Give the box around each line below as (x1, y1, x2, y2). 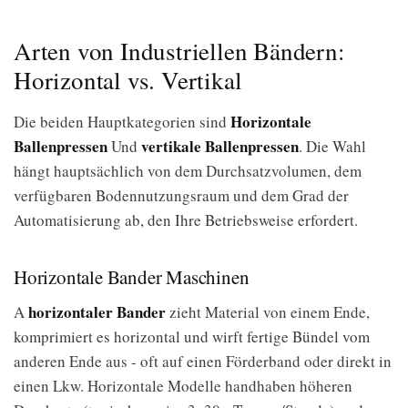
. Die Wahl (299, 136, 366, 157)
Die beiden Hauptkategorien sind (14, 111, 230, 132)
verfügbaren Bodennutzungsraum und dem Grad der (14, 185, 349, 206)
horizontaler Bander (28, 301, 166, 323)
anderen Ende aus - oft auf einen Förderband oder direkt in (14, 351, 392, 372)
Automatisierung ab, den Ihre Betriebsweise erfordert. (14, 209, 358, 230)
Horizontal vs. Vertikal (14, 64, 242, 97)
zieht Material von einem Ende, (166, 301, 370, 322)
